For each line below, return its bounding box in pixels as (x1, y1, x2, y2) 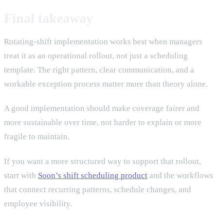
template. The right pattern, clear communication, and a (4, 65, 194, 74)
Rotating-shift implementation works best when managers (4, 36, 202, 46)
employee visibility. (4, 199, 72, 208)
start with (4, 170, 38, 180)
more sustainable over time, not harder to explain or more (4, 118, 201, 127)
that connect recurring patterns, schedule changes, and (4, 184, 191, 194)
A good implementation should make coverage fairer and (4, 104, 200, 113)
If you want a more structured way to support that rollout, (4, 156, 201, 166)
